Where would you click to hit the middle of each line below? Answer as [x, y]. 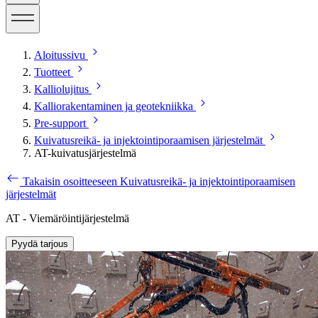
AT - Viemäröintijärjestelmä [67, 218]
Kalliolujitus [61, 89]
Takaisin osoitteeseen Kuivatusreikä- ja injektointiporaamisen [159, 181]
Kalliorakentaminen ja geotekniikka [114, 106]
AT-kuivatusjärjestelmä [85, 153]
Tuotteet [52, 72]
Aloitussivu [60, 55]
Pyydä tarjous [40, 243]
